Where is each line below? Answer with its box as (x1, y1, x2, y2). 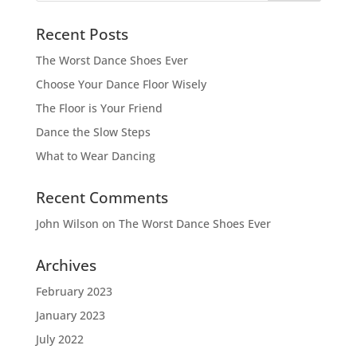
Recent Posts (35, 24, 128, 45)
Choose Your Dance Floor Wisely (35, 76, 206, 92)
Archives (35, 255, 96, 276)
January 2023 (35, 308, 105, 323)
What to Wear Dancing (35, 148, 155, 163)
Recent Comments (35, 187, 168, 208)
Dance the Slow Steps (35, 124, 151, 139)
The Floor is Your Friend (35, 100, 163, 116)
